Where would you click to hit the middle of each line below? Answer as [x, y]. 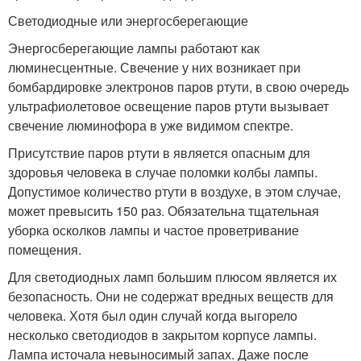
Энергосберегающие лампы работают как [134, 48]
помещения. [45, 250]
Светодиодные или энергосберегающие [128, 21]
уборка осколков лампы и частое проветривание [154, 230]
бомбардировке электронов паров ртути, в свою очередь [178, 87]
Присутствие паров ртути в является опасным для [159, 153]
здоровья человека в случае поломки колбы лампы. [163, 172]
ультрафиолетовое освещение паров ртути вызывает [168, 106]
